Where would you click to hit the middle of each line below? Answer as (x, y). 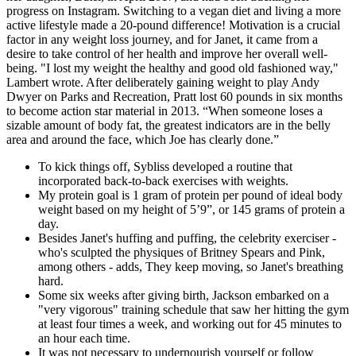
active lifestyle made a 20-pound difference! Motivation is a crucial (173, 25)
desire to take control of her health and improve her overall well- (167, 53)
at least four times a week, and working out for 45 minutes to (190, 323)
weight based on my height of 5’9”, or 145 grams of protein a (192, 209)
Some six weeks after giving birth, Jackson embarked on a (184, 295)
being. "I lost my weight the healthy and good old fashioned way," (172, 68)
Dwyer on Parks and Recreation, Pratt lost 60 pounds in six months (174, 96)
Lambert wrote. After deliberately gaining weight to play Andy (163, 82)
